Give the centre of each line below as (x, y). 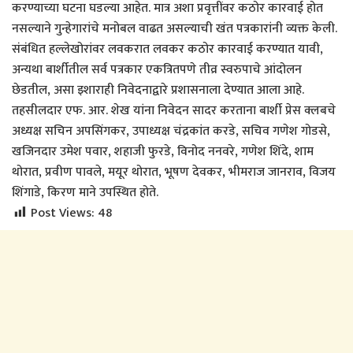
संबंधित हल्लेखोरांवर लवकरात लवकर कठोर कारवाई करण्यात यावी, (167, 49)
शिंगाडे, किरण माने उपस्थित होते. (85, 192)
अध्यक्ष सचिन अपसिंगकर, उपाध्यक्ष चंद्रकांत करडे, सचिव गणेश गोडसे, (171, 131)
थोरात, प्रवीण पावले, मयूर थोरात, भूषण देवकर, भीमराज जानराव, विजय (174, 172)
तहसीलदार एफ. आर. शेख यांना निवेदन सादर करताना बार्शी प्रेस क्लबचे (174, 110)
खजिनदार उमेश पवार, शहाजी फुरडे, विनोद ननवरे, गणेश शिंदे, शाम (163, 151)
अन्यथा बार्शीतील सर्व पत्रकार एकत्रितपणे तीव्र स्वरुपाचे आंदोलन (157, 69)
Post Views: (63, 213)
